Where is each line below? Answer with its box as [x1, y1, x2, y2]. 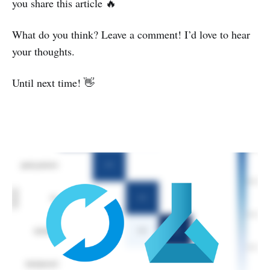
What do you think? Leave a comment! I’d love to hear [12, 27, 250, 42]
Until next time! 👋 [12, 75, 95, 90]
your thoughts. [12, 44, 75, 59]
